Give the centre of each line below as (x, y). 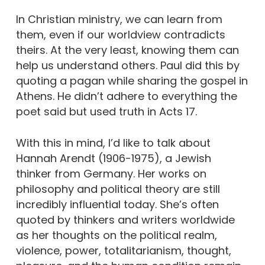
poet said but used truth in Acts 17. (106, 112)
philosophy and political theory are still (118, 189)
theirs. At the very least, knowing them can (127, 50)
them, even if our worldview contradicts (120, 35)
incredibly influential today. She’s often (117, 204)
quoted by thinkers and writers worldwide (125, 220)
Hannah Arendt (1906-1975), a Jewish (113, 158)
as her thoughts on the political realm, (116, 235)
